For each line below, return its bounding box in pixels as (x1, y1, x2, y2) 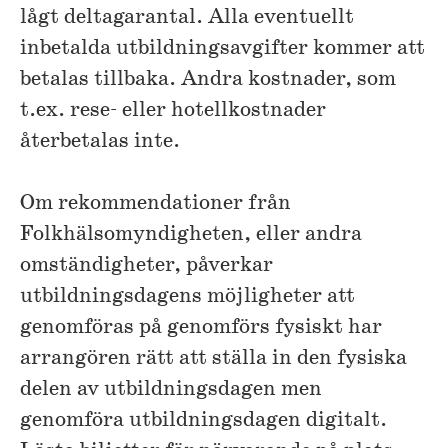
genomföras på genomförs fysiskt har (20, 314, 382, 342)
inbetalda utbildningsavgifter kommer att (20, 35, 425, 63)
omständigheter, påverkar (20, 252, 273, 280)
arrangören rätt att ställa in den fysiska (20, 345, 407, 373)
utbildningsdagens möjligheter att (20, 283, 355, 311)
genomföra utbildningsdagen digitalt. (20, 407, 387, 435)
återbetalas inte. (20, 128, 180, 156)
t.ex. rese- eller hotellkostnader (20, 97, 326, 125)
